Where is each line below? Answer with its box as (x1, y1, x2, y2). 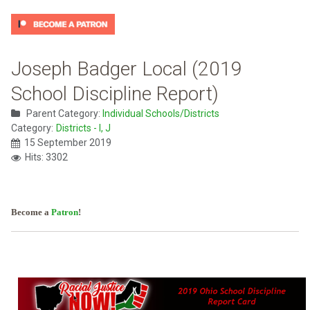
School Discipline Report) (11, 82, 219, 106)
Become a (11, 207, 51, 218)
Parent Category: (24, 108, 102, 120)
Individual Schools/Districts (102, 108, 219, 120)
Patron (51, 207, 78, 218)
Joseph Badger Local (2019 (11, 57, 242, 81)
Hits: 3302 (25, 152, 68, 163)
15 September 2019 (24, 137, 111, 149)
